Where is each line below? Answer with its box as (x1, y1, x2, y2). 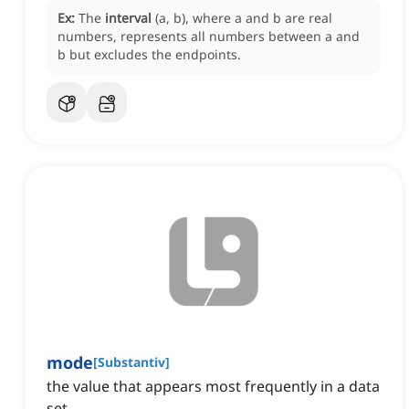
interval (105, 9, 152, 27)
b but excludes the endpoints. (58, 46, 241, 64)
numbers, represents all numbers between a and (58, 27, 360, 46)
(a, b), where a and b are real (155, 9, 332, 27)
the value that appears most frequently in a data (47, 376, 380, 397)
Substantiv (98, 353, 165, 372)
